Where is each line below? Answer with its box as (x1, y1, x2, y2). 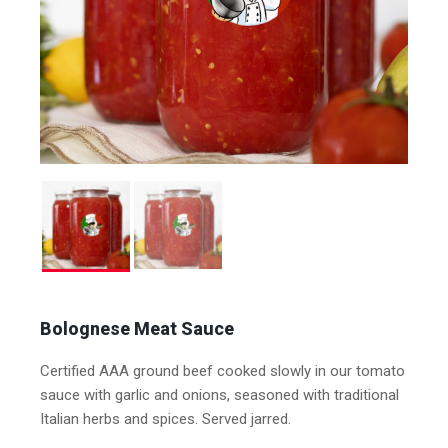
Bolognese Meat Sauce (40, 318, 234, 339)
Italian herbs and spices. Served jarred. (40, 410, 291, 428)
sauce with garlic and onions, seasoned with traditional (40, 386, 399, 404)
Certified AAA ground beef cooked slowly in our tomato (40, 362, 405, 380)
